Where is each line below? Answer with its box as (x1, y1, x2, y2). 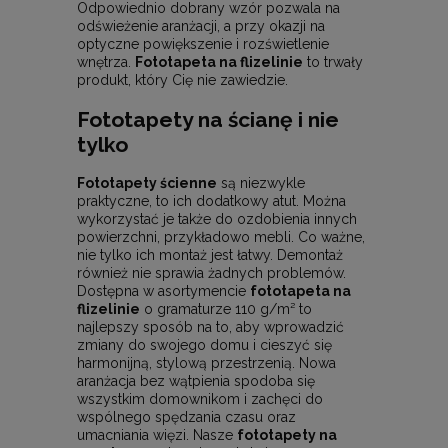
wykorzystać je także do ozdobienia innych (77, 211, 357, 228)
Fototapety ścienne (77, 175, 217, 192)
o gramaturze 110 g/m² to (140, 301, 312, 318)
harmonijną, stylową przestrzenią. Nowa (77, 355, 336, 372)
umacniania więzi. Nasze (77, 427, 237, 444)
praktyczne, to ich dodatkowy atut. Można (77, 193, 346, 210)
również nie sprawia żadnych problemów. (77, 265, 346, 282)
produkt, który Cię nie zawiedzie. (77, 72, 288, 89)
